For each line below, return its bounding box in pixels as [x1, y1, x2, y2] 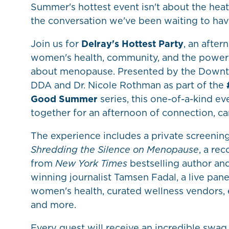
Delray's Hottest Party [81, 37, 184, 50]
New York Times [55, 156, 127, 170]
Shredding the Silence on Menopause [31, 143, 199, 156]
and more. [31, 198, 76, 211]
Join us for [31, 37, 81, 50]
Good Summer [31, 92, 98, 105]
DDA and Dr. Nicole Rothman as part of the [31, 78, 226, 91]
